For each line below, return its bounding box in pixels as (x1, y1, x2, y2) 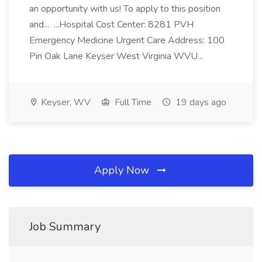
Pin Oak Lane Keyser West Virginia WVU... (29, 50, 205, 63)
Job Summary (29, 219, 101, 235)
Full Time (112, 96, 151, 109)
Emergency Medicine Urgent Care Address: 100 (29, 34, 225, 47)
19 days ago (173, 96, 226, 109)
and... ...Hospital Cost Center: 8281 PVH (29, 18, 194, 31)
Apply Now (94, 163, 152, 177)
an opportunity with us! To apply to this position (29, 2, 220, 15)
